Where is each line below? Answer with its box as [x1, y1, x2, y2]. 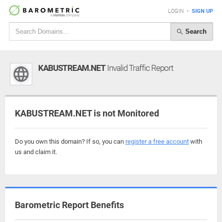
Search [183, 27, 207, 35]
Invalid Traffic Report [106, 63, 173, 73]
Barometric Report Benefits [15, 200, 124, 210]
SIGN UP [192, 8, 213, 14]
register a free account [125, 138, 189, 145]
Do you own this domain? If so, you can [15, 138, 125, 145]
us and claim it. [15, 148, 57, 156]
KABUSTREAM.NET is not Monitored [15, 108, 159, 118]
